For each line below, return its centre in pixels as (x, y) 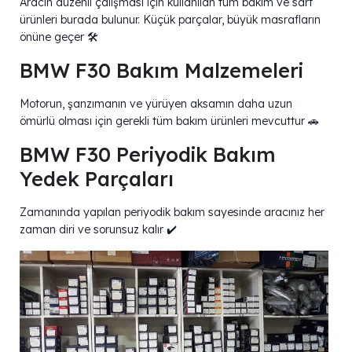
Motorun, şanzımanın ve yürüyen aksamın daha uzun (156, 103)
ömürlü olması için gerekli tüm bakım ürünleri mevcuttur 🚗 (169, 121)
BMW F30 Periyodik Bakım (148, 154)
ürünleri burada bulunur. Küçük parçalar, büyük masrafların (170, 19)
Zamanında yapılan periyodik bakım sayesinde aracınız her (172, 212)
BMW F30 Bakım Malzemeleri (161, 70)
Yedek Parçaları (97, 178)
